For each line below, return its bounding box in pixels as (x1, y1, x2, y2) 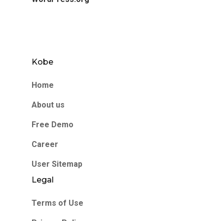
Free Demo (32, 120, 74, 130)
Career (32, 140, 58, 149)
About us (32, 100, 65, 110)
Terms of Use (32, 198, 83, 208)
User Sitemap (32, 159, 82, 169)
